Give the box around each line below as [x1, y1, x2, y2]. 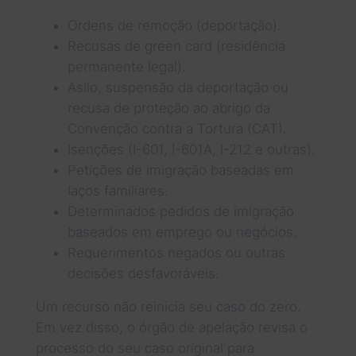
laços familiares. [67, 182, 168, 199]
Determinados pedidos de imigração [67, 203, 294, 219]
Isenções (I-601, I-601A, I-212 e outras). [67, 141, 315, 157]
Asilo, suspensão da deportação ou [67, 79, 288, 95]
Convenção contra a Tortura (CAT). [67, 120, 287, 137]
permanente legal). [67, 58, 186, 75]
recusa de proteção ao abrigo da [67, 99, 270, 116]
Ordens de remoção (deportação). [67, 17, 281, 33]
